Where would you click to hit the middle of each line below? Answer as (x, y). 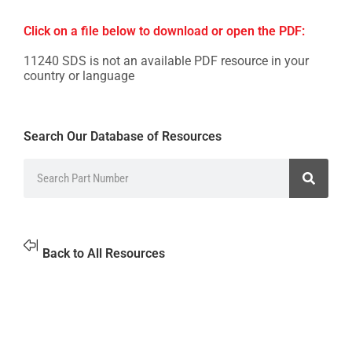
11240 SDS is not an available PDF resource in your (166, 61)
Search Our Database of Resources (123, 136)
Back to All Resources (103, 253)
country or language (79, 76)
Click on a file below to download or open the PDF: (164, 31)
